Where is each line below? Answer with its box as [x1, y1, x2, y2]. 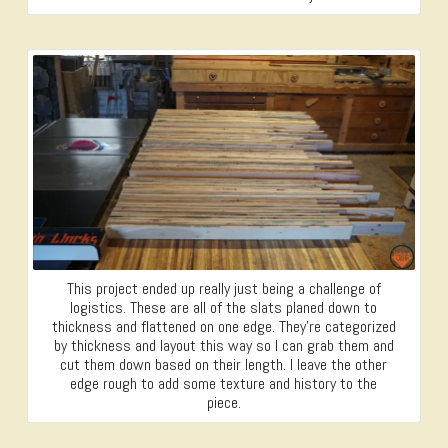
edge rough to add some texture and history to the [70, 373, 378, 395]
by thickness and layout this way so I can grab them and [53, 335, 394, 357]
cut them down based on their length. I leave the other [60, 354, 388, 376]
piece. [206, 392, 241, 414]
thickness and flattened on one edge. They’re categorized [51, 316, 396, 338]
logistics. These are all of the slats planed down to [70, 297, 378, 319]
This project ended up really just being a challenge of [66, 278, 381, 300]
